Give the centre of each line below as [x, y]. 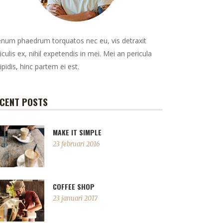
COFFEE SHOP [74, 186]
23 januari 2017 [75, 198]
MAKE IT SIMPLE [77, 132]
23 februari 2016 [77, 144]
